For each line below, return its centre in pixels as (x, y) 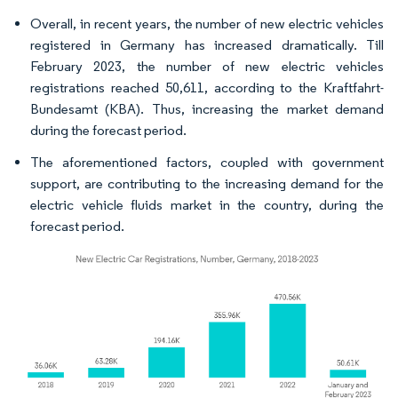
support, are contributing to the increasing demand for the (207, 183)
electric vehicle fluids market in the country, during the (207, 204)
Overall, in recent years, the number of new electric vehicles (207, 23)
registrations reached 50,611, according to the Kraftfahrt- (207, 87)
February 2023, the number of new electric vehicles (207, 66)
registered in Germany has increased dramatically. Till (207, 44)
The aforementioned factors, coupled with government (207, 162)
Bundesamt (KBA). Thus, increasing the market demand (207, 108)
